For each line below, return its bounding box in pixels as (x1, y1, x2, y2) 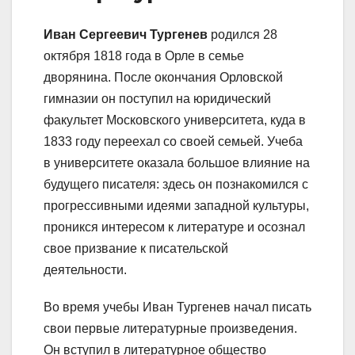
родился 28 (208, 27, 277, 41)
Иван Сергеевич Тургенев (44, 27, 208, 41)
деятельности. (44, 262, 127, 277)
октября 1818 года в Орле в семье (44, 48, 244, 63)
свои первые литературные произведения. (44, 321, 297, 335)
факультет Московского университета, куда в (44, 113, 306, 127)
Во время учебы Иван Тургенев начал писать (44, 300, 311, 314)
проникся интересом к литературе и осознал (44, 219, 305, 234)
